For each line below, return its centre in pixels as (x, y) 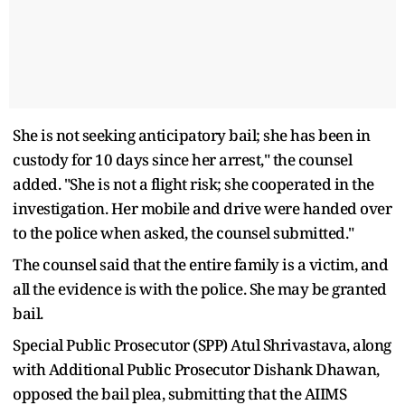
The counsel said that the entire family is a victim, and (200, 264)
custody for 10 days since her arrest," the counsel (182, 159)
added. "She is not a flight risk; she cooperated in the (193, 184)
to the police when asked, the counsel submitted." (184, 232)
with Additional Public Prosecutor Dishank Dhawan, (196, 369)
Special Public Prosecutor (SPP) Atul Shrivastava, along (202, 344)
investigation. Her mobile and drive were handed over (202, 208)
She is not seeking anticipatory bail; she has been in (192, 135)
